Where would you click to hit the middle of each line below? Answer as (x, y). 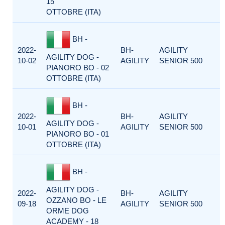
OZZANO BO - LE (76, 200)
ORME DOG (68, 211)
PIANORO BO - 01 (78, 134)
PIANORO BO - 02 (78, 68)
